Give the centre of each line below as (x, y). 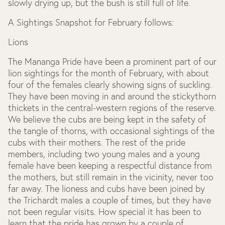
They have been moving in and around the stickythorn (112, 96)
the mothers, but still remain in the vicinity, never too (111, 177)
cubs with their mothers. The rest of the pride (97, 142)
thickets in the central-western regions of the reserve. (112, 108)
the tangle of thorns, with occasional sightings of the (111, 131)
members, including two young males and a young (104, 154)
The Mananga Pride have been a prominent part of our (112, 62)
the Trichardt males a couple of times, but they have (109, 200)
